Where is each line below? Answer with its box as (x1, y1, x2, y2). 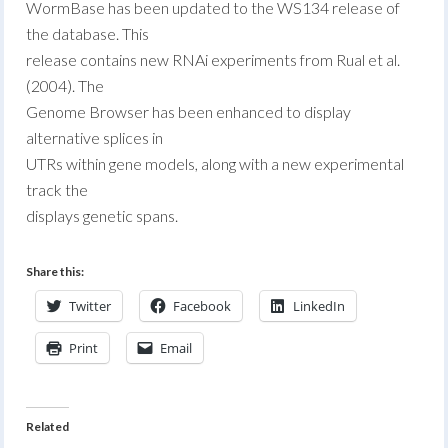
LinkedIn (293, 297, 346, 315)
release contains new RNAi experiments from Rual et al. (26, 50, 401, 69)
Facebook (173, 297, 232, 315)
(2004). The (26, 76, 105, 95)
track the (26, 180, 89, 199)
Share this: (26, 264, 85, 279)
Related (26, 419, 70, 434)
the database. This (26, 24, 150, 43)
